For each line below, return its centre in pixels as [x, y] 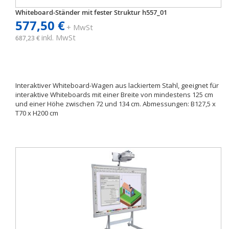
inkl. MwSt [59, 37]
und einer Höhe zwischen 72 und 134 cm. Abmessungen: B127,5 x [116, 104]
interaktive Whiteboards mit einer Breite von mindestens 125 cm [114, 95]
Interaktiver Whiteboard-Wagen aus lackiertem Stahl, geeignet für [117, 85]
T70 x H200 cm [37, 113]
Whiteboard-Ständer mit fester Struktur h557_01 [91, 12]
